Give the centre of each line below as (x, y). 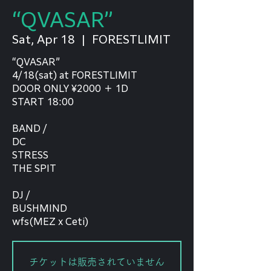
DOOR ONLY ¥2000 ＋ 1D (70, 89)
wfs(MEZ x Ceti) (50, 222)
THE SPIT (34, 168)
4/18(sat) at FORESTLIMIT (75, 75)
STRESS (30, 155)
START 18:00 (43, 102)
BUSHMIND (40, 208)
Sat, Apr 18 (44, 39)
